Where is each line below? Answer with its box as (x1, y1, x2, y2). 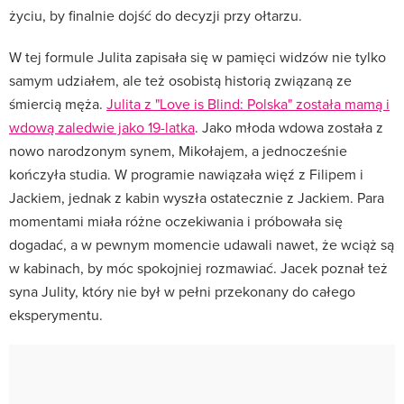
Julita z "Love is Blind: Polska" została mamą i (106, 93, 390, 114)
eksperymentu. (9, 304, 103, 325)
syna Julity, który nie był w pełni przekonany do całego (9, 280, 355, 301)
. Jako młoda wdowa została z (195, 116, 383, 137)
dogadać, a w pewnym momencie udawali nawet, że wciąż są (9, 234, 394, 254)
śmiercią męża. (9, 93, 106, 114)
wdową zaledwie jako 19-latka (9, 116, 195, 137)
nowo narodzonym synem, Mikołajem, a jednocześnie (9, 140, 347, 161)
